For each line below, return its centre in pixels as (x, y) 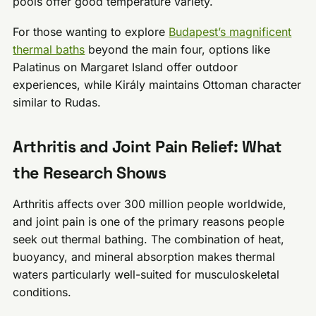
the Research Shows (90, 173)
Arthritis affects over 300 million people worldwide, (150, 203)
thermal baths (49, 50)
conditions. (42, 292)
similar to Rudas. (57, 103)
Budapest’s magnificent (230, 32)
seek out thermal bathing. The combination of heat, (149, 239)
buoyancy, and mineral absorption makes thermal (144, 256)
